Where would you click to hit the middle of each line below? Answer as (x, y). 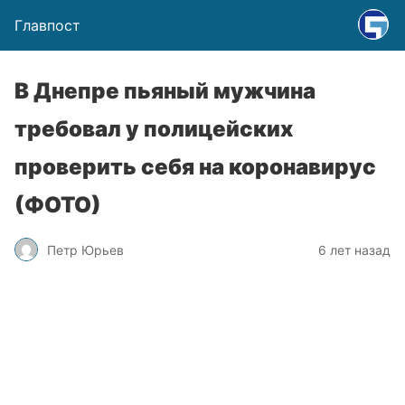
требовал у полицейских (154, 129)
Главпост (47, 25)
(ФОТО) (58, 205)
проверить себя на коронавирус (195, 167)
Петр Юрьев (85, 250)
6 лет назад (354, 250)
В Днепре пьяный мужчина (165, 91)
